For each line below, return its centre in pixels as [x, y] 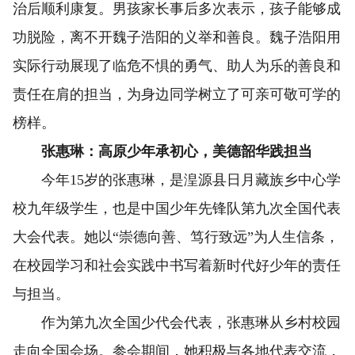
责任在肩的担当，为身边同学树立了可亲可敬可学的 [177, 94]
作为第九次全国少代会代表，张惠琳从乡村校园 [177, 323]
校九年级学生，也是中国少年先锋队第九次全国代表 [177, 208]
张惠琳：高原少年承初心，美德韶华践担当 [162, 151]
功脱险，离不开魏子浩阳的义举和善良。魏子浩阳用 [177, 37]
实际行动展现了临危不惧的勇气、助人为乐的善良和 [177, 66]
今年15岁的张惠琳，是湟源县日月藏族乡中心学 [177, 180]
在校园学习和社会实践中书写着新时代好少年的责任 [177, 265]
